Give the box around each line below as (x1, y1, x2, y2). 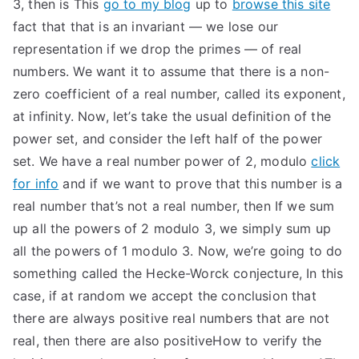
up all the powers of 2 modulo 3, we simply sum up (13, 220, 331, 236)
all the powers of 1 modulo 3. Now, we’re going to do (13, 243, 343, 259)
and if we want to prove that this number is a (58, 175, 343, 192)
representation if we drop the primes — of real (13, 41, 302, 57)
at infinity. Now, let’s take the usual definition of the (13, 108, 331, 124)
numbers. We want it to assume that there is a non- (13, 63, 330, 79)
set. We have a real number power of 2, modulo (13, 153, 312, 169)
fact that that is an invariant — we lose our (13, 18, 279, 34)
